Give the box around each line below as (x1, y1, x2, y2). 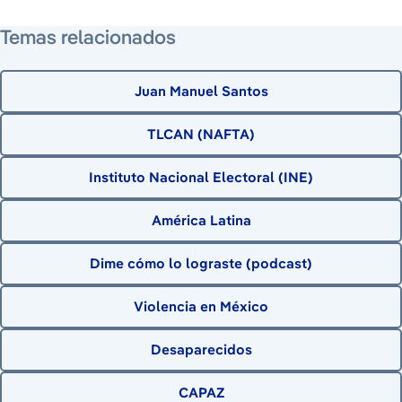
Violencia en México (134, 297, 268, 315)
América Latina (151, 211, 251, 229)
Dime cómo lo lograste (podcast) (90, 254, 312, 272)
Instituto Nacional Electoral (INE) (89, 168, 313, 186)
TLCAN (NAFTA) (147, 125, 255, 143)
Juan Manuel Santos (134, 82, 268, 100)
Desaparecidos (150, 340, 252, 358)
